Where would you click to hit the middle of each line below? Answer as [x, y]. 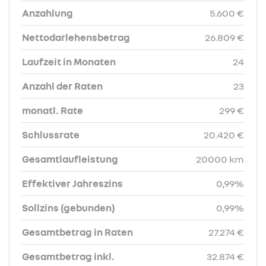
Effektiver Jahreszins [72, 183]
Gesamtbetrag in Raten [77, 232]
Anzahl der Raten [62, 86]
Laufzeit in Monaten [69, 62]
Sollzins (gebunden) [69, 208]
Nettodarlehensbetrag [76, 37]
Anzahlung [47, 13]
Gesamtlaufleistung [70, 159]
